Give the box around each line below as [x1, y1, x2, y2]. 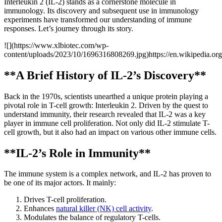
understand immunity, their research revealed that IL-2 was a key [4, 110, 206, 118]
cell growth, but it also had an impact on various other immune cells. [4, 127, 217, 136]
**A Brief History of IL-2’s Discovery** [4, 68, 206, 82]
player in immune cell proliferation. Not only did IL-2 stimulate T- [4, 118, 210, 127]
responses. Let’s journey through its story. [4, 24, 133, 33]
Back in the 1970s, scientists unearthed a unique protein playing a [4, 92, 208, 101]
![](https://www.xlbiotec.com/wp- [4, 41, 109, 50]
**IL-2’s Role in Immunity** [4, 146, 151, 160]
